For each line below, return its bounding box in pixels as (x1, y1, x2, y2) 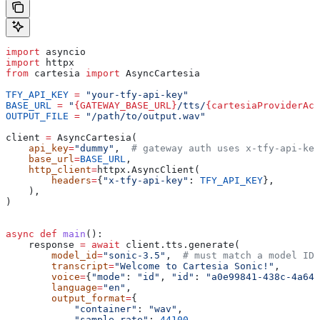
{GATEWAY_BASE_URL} (74, 100, 177, 111)
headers (6, 175, 91, 186)
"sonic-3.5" (103, 250, 166, 261)
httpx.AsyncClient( (97, 164, 200, 176)
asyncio (40, 46, 86, 58)
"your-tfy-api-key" (80, 89, 189, 101)
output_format (6, 293, 126, 304)
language (6, 282, 97, 294)
